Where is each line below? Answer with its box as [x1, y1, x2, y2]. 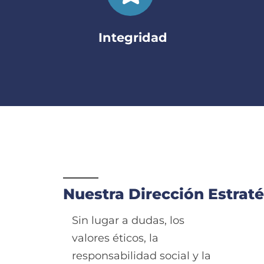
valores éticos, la [72, 232, 159, 245]
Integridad [98, 30, 168, 45]
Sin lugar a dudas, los [72, 214, 184, 227]
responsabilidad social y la [72, 249, 211, 263]
